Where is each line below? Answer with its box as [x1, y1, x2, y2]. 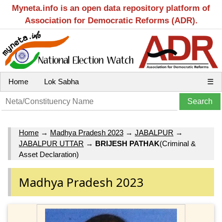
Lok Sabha [44, 77, 79, 86]
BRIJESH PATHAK [95, 139, 160, 148]
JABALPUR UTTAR [19, 139, 84, 148]
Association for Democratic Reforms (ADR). [24, 16, 198, 25]
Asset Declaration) [19, 150, 79, 159]
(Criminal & [160, 139, 196, 148]
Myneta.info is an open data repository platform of [12, 3, 210, 13]
